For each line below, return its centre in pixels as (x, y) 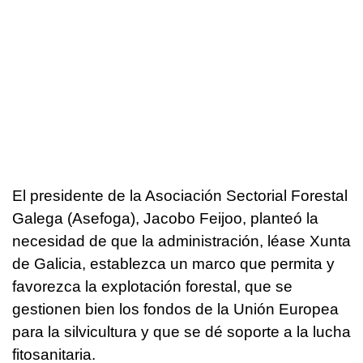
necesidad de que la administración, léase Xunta (181, 241)
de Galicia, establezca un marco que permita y (173, 263)
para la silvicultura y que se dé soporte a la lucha (181, 331)
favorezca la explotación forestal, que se (152, 286)
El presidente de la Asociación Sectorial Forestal (180, 195)
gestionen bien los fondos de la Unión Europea (175, 309)
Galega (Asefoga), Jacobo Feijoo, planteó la (165, 218)
